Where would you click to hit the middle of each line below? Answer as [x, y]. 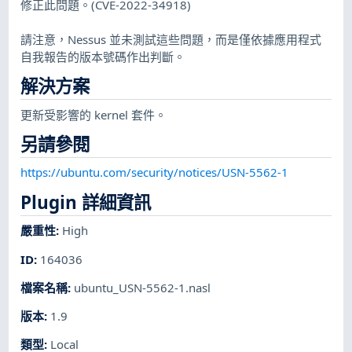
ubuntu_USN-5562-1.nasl [143, 287]
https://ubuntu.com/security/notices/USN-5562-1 [155, 172]
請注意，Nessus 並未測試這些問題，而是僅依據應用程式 [171, 39]
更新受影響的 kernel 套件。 [94, 114]
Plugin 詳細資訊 [86, 202]
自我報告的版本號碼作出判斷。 [103, 56]
